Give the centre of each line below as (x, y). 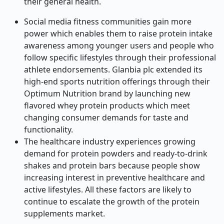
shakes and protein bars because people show (112, 165)
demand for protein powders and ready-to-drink (116, 153)
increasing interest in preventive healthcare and (114, 177)
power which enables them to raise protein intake (118, 33)
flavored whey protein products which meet (107, 105)
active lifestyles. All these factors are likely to (108, 189)
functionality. (48, 129)
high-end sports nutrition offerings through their (117, 81)
